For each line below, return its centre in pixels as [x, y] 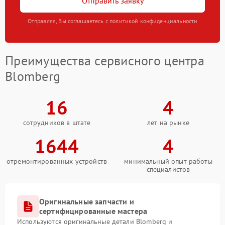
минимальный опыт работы [168, 161]
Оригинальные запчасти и [87, 202]
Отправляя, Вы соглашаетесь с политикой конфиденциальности [113, 21]
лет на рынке [168, 123]
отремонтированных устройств [57, 161]
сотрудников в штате [57, 123]
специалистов [168, 170]
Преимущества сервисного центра [105, 61]
